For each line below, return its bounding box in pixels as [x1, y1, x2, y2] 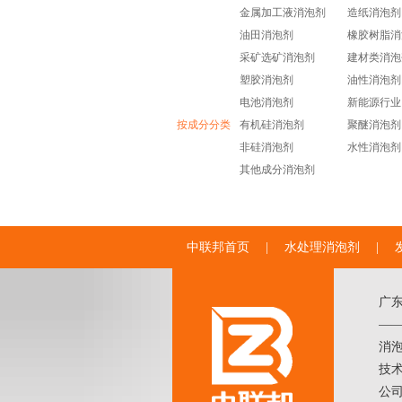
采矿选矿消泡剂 [240, 51, 315, 64]
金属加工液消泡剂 [240, 6, 326, 19]
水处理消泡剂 [284, 240, 360, 254]
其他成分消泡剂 [240, 163, 315, 176]
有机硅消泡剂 [240, 118, 304, 131]
